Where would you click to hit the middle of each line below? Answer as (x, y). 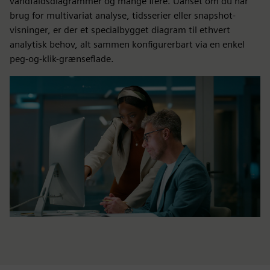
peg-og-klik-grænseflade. (62, 58)
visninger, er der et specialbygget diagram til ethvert (120, 30)
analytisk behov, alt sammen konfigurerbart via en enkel (127, 44)
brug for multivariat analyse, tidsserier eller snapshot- (123, 15)
